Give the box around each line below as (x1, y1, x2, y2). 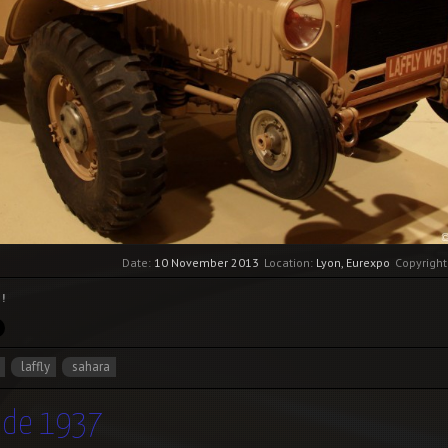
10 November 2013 (154, 254, 259, 270)
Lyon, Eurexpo (316, 254, 390, 270)
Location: (264, 254, 316, 270)
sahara (72, 357, 110, 375)
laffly (21, 357, 50, 375)
